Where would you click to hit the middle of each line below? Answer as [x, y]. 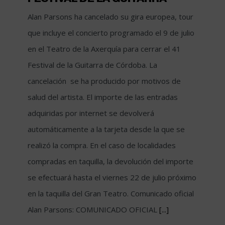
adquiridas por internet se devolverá [91, 113]
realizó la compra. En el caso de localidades [102, 145]
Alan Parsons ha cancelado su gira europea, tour [110, 16]
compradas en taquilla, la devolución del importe [110, 161]
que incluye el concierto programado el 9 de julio [111, 32]
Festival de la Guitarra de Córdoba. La [92, 65]
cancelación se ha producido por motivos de [104, 81]
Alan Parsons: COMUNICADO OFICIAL [93, 209]
